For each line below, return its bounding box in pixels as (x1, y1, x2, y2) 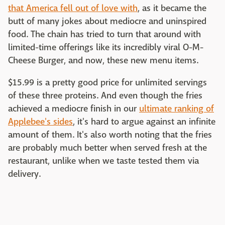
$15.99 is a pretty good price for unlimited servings (8, 77, 207, 89)
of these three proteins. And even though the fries (8, 90, 202, 102)
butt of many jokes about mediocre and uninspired (8, 16, 206, 28)
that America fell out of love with (8, 3, 138, 15)
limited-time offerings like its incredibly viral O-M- (8, 42, 203, 54)
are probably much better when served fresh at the (8, 142, 207, 154)
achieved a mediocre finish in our (8, 103, 139, 115)
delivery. (8, 168, 41, 180)
